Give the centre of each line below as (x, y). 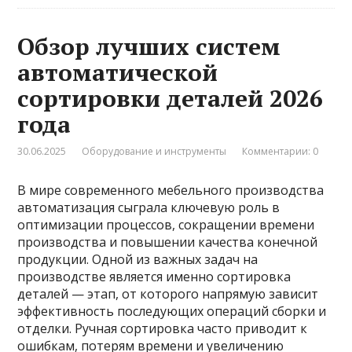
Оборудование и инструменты (154, 152)
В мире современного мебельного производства (171, 191)
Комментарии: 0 (280, 152)
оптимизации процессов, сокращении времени (166, 225)
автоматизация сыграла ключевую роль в (149, 208)
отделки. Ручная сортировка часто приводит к (163, 329)
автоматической (118, 73)
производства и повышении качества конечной (168, 242)
